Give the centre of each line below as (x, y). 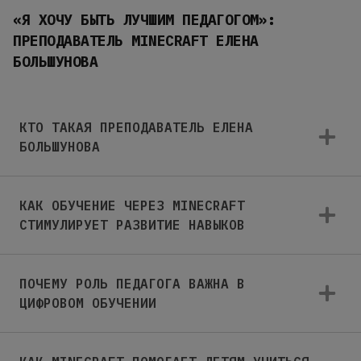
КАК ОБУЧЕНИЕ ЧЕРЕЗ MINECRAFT (132, 205)
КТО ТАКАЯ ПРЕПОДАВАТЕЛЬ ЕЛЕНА (136, 127)
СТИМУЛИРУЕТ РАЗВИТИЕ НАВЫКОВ (132, 224)
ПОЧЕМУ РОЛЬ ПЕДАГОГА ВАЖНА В (132, 283)
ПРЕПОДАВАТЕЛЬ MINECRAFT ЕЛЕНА (136, 40)
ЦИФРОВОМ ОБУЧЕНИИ (88, 303)
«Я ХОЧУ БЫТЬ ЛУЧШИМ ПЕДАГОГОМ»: (144, 19)
